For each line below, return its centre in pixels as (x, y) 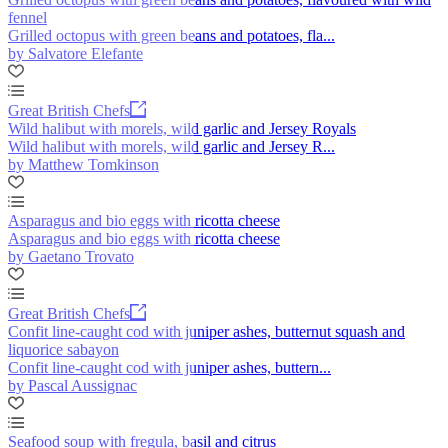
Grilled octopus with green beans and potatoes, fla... (171, 36)
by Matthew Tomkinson (83, 165)
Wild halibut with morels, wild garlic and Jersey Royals (182, 129)
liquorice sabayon (63, 350)
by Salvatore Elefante (75, 54)
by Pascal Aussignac (72, 386)
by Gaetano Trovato (71, 257)
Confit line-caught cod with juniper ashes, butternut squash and (206, 332)
